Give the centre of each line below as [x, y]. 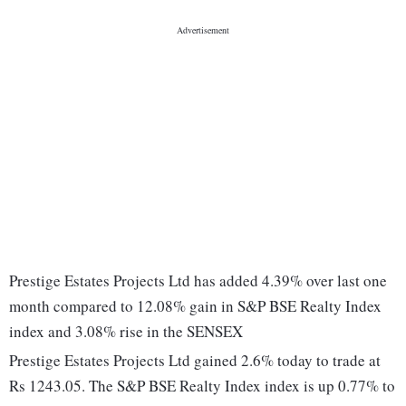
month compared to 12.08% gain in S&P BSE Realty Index [195, 306]
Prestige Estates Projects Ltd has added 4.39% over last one [198, 281]
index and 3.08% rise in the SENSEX [126, 332]
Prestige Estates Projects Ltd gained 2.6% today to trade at [195, 361]
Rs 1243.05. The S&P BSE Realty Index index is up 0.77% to [202, 386]
